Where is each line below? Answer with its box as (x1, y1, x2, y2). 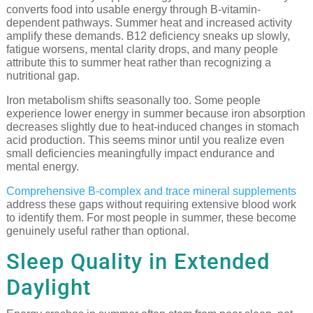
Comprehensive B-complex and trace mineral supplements (6, 184, 296, 197)
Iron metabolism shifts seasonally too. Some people (6, 94, 261, 106)
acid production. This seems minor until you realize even (6, 133, 284, 146)
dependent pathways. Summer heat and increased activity (6, 16, 292, 29)
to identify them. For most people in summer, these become (6, 211, 296, 224)
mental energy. (6, 160, 79, 173)
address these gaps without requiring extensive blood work (6, 198, 296, 210)
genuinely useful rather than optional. (6, 224, 189, 237)
